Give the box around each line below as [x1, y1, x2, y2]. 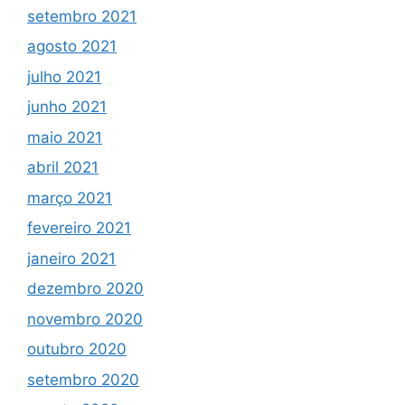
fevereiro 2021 [27, 219, 131, 238]
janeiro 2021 [27, 249, 116, 268]
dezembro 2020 [27, 279, 144, 298]
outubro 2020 [27, 340, 127, 359]
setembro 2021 [27, 6, 137, 25]
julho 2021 [27, 67, 101, 86]
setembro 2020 [27, 370, 139, 389]
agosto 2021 [27, 37, 117, 56]
